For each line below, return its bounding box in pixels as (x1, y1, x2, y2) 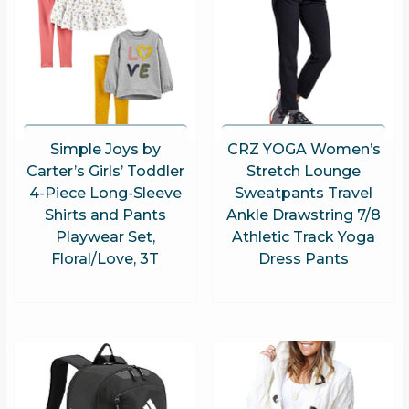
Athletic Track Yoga (232, 227, 376, 246)
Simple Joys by (49, 140, 161, 158)
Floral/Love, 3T (51, 249, 160, 267)
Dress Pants (258, 249, 350, 267)
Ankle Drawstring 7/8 (226, 205, 382, 224)
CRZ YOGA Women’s (226, 140, 381, 158)
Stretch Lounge (246, 162, 362, 180)
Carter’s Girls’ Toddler (26, 162, 184, 180)
